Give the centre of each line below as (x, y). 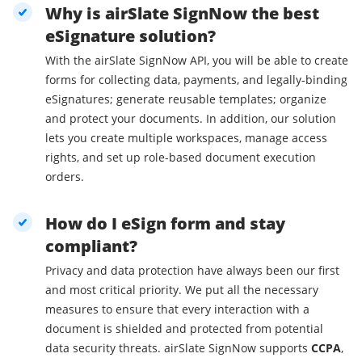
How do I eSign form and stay (165, 224)
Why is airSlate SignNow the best (182, 14)
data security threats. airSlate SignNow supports (178, 348)
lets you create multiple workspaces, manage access (186, 138)
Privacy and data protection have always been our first (192, 271)
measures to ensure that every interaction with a (177, 309)
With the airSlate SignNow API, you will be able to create (197, 61)
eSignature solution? (130, 36)
